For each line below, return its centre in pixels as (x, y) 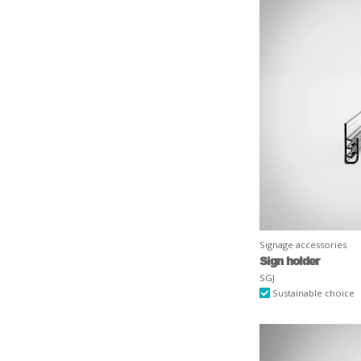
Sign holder (289, 260)
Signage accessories (303, 244)
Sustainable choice (313, 293)
